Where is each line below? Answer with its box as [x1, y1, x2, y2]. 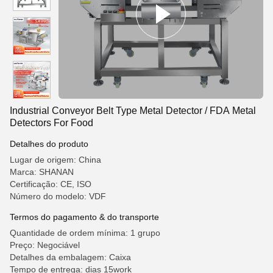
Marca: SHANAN [10, 167, 74, 177]
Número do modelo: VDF [10, 191, 106, 201]
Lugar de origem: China [10, 155, 101, 165]
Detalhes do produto [10, 139, 88, 149]
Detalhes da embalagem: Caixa [10, 252, 131, 262]
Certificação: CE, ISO [10, 179, 91, 189]
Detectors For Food [10, 118, 93, 128]
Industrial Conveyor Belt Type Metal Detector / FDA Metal [10, 105, 256, 116]
